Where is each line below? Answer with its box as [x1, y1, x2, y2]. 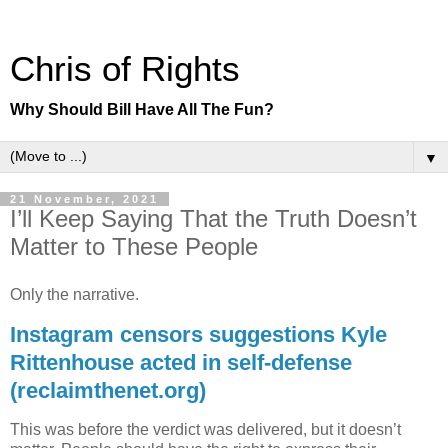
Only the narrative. [10, 285, 139, 303]
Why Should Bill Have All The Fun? [10, 101, 274, 118]
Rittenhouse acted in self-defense [10, 349, 352, 375]
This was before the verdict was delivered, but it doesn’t [10, 421, 401, 439]
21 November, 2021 [10, 193, 159, 205]
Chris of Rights [10, 50, 240, 88]
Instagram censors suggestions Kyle [10, 321, 387, 347]
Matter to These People [10, 233, 258, 260]
